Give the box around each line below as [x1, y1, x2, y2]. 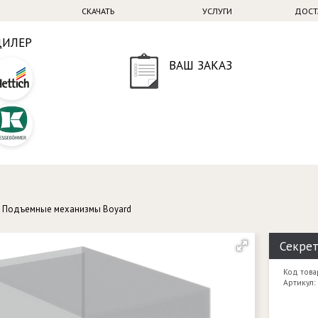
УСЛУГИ [202, 6, 232, 16]
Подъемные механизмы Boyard [2, 203, 131, 215]
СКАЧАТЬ [81, 6, 114, 16]
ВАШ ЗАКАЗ [169, 57, 233, 73]
